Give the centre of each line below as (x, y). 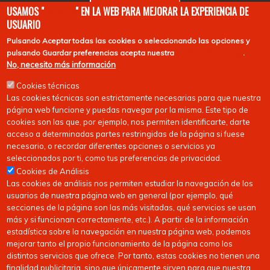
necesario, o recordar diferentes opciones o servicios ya (111, 146)
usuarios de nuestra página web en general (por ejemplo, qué (120, 195)
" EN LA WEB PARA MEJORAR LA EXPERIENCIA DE (162, 11)
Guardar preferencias (81, 53)
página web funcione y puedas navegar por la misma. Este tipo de (128, 110)
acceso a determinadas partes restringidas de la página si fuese (126, 134)
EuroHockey (43, 8)
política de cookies (210, 53)
